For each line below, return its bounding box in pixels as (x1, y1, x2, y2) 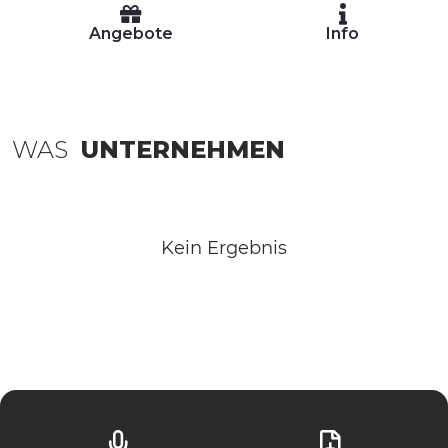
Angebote (88, 24, 173, 43)
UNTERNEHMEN (80, 135, 285, 164)
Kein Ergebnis (161, 237, 287, 259)
